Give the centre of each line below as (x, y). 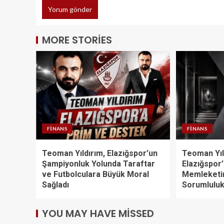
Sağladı (55, 185)
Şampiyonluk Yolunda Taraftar (98, 164)
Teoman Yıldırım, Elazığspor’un (100, 153)
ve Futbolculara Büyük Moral (95, 174)
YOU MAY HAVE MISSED (98, 214)
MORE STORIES (77, 40)
